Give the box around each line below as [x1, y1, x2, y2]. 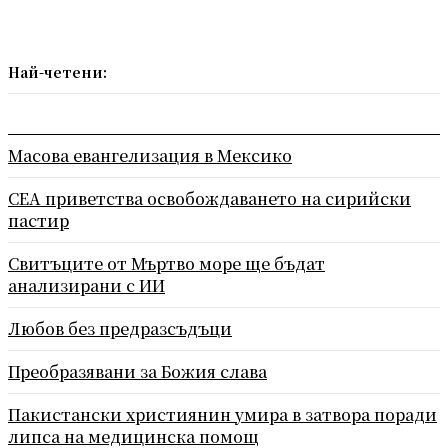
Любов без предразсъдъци [8, 316, 232, 340]
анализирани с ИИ [8, 273, 165, 297]
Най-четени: [8, 61, 107, 82]
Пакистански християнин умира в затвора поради [8, 402, 437, 426]
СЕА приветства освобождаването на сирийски [8, 186, 411, 210]
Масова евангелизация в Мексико [8, 143, 292, 167]
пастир [8, 208, 69, 232]
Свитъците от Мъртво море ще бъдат [8, 251, 325, 275]
